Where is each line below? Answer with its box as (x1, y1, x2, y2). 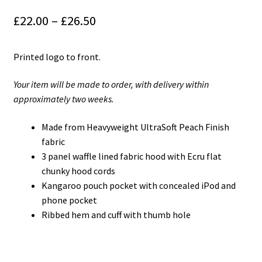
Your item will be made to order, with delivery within (13, 78, 209, 91)
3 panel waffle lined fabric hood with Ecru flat (41, 150, 222, 162)
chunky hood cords (41, 165, 115, 177)
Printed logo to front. (13, 50, 101, 63)
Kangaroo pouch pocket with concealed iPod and (41, 180, 236, 191)
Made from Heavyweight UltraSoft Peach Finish (41, 121, 229, 133)
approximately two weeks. (13, 93, 114, 105)
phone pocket (41, 194, 97, 206)
